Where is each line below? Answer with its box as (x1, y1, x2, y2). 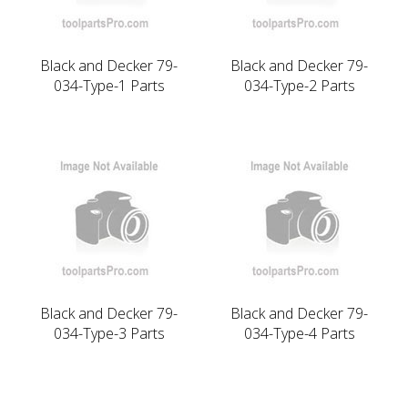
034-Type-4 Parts (243, 322, 355, 343)
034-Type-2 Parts (243, 75, 355, 96)
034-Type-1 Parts (53, 75, 165, 96)
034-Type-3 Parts (53, 322, 165, 343)
